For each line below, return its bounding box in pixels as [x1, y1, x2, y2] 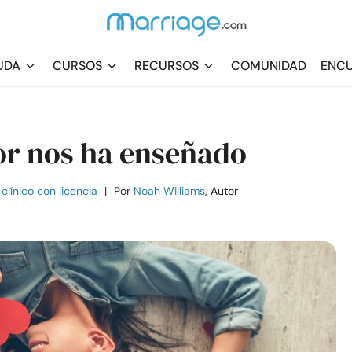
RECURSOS [134, 57, 199, 74]
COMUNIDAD [231, 57, 306, 74]
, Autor [205, 184, 238, 198]
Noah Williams [134, 184, 205, 198]
